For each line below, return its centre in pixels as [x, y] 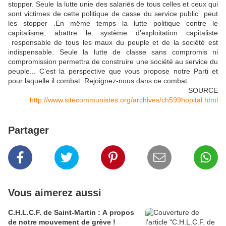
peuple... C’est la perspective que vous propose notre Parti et [113, 71]
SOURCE [203, 90]
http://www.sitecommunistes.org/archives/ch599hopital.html [124, 100]
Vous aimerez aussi [55, 192]
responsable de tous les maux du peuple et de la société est [113, 42]
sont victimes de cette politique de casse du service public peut [113, 13]
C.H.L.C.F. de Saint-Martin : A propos [71, 212]
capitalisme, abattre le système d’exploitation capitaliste [113, 33]
